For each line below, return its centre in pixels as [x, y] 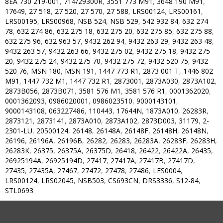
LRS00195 [21, 21]
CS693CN [123, 180]
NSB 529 [124, 21]
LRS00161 [185, 11]
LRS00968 [57, 21]
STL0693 [19, 190]
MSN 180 [46, 71]
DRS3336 [157, 180]
